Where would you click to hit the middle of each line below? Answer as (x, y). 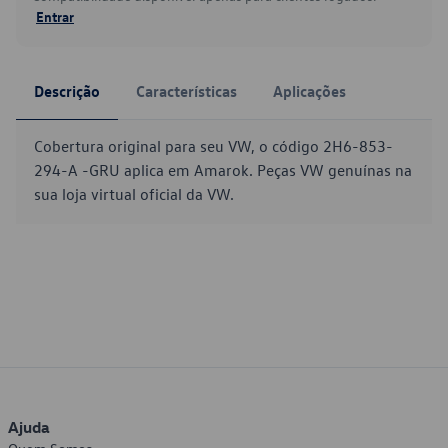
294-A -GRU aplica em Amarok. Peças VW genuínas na (223, 170)
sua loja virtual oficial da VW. (134, 194)
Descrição (67, 91)
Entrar (55, 16)
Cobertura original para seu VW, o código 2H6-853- (213, 146)
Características (186, 91)
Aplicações (309, 91)
